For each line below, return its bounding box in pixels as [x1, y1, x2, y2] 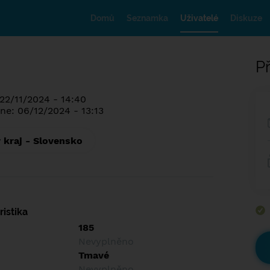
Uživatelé [180, 13, 218, 23]
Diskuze [230, 13, 262, 23]
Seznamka [127, 13, 168, 23]
